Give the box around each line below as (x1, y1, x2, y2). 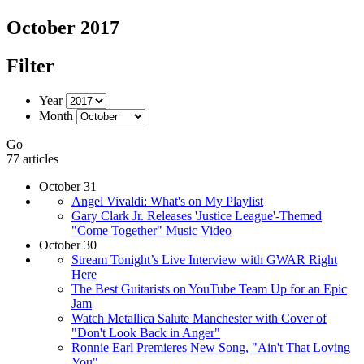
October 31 (39, 179, 97, 193)
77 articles (6, 151, 58, 166)
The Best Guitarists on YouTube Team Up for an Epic (71, 281, 347, 296)
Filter (6, 54, 54, 76)
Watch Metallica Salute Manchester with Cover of (71, 310, 327, 325)
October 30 (39, 237, 97, 252)
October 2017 (6, 16, 119, 38)
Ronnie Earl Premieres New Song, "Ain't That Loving (71, 340, 350, 354)
